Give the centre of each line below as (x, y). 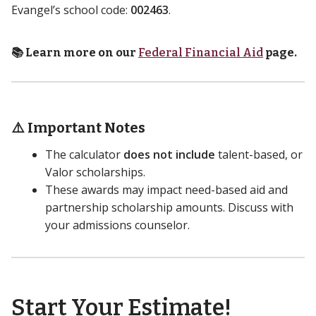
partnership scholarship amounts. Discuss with (169, 207)
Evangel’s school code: (71, 10)
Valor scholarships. (95, 172)
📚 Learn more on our (75, 52)
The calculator (84, 154)
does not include (169, 154)
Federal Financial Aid (201, 52)
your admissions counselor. (117, 225)
